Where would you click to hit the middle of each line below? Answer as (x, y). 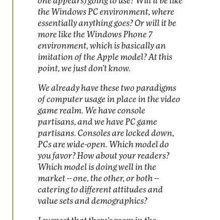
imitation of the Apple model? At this (105, 57)
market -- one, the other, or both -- (98, 179)
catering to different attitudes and (100, 190)
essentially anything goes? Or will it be (107, 23)
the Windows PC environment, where (106, 12)
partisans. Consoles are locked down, (106, 133)
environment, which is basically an (102, 46)
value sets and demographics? (93, 201)
